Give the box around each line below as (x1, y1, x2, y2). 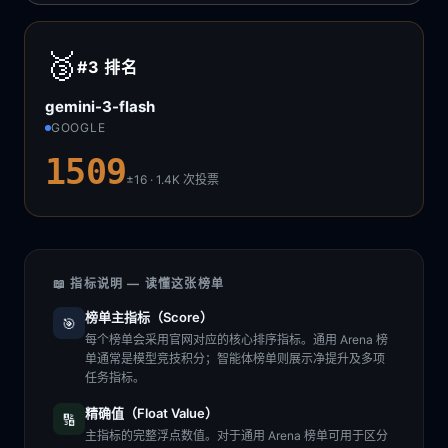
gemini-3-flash (45, 97, 155, 116)
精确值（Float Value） (85, 405, 218, 421)
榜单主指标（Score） (85, 309, 213, 325)
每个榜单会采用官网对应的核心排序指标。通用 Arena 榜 (85, 332, 388, 347)
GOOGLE (51, 120, 106, 135)
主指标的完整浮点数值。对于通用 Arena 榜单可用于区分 (85, 428, 388, 443)
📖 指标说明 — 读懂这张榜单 (53, 276, 224, 291)
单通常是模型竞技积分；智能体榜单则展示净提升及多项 (85, 351, 385, 366)
